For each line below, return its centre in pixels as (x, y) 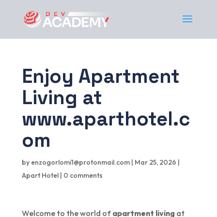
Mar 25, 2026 (155, 162)
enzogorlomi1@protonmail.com (80, 162)
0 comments (83, 175)
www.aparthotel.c (106, 119)
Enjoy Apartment (101, 76)
